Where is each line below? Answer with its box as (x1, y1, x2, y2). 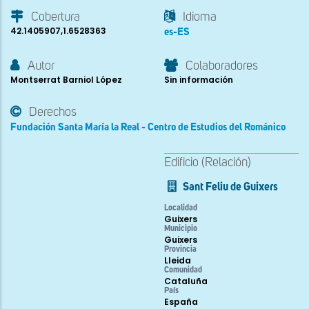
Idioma (183, 11, 217, 24)
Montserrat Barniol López (10, 74, 122, 86)
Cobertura (31, 11, 80, 24)
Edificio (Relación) (164, 157, 251, 170)
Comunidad (164, 266, 202, 275)
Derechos (29, 106, 77, 119)
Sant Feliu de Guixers (183, 182, 278, 194)
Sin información (164, 74, 233, 86)
